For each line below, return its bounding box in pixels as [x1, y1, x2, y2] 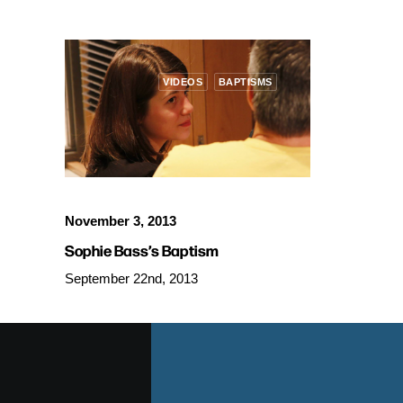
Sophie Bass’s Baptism [65, 238, 219, 260]
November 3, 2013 [65, 212, 176, 228]
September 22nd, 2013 [65, 270, 198, 286]
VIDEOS [163, 76, 203, 87]
